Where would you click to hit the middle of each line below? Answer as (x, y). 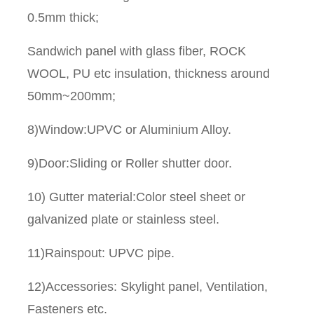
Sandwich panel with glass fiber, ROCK (137, 52)
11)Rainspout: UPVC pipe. (101, 253)
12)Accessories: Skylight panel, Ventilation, (148, 287)
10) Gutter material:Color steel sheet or (137, 197)
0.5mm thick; (63, 18)
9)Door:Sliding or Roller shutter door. (130, 164)
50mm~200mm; (72, 96)
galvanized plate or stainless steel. (124, 220)
